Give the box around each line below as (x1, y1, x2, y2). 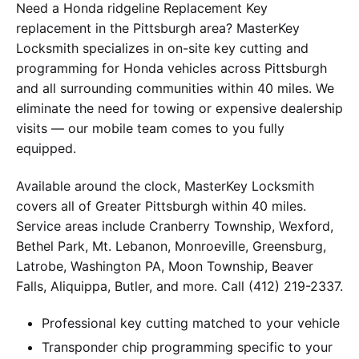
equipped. (16, 140, 76, 157)
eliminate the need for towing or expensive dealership (16, 100, 343, 117)
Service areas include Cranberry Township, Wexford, (16, 217, 333, 234)
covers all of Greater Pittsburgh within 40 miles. (16, 197, 306, 214)
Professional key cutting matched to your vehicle (42, 315, 340, 332)
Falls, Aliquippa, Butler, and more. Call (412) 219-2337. (16, 277, 343, 294)
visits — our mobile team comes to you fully (16, 120, 284, 137)
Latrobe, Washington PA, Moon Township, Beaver (16, 257, 313, 274)
